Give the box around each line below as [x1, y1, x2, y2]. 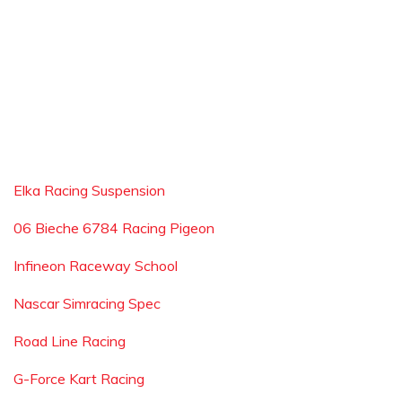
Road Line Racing [13, 332, 126, 350]
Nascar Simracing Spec [13, 294, 161, 312]
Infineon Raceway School [13, 257, 178, 275]
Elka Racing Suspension [13, 181, 165, 199]
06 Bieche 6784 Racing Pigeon [13, 219, 214, 237]
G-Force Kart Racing [13, 370, 144, 388]
